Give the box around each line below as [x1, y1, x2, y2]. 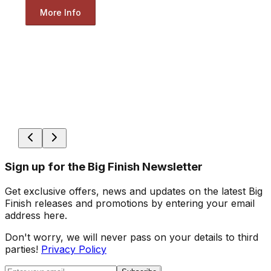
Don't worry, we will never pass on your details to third [5, 230, 258, 243]
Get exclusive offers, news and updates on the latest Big [5, 184, 263, 197]
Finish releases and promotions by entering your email [5, 197, 255, 209]
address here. [5, 209, 67, 221]
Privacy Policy [41, 243, 106, 255]
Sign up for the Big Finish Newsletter [5, 159, 203, 174]
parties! [5, 243, 38, 255]
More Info [39, 7, 81, 18]
